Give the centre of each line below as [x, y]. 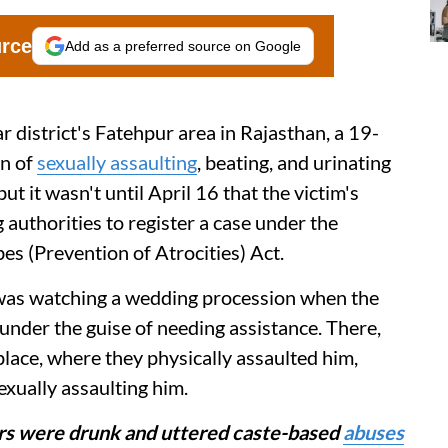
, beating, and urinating [294, 161]
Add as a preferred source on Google [183, 45]
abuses [373, 431]
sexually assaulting [117, 161]
